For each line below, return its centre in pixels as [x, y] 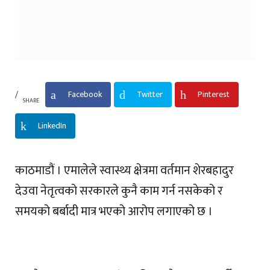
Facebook [85, 95]
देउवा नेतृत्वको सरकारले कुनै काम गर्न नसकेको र [119, 191]
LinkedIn [52, 126]
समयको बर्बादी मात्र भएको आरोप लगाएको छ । [115, 211]
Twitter [150, 95]
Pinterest [214, 95]
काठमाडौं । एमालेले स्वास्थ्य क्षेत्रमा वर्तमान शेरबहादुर [124, 170]
